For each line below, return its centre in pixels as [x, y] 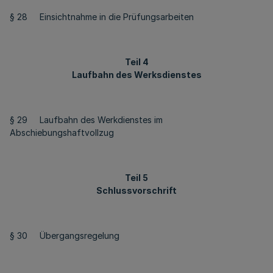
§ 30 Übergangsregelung [65, 236]
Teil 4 [136, 62]
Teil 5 [136, 178]
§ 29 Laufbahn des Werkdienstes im [86, 120]
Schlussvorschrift [136, 190]
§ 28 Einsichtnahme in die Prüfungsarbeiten [102, 17]
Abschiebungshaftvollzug [62, 133]
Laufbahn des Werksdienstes [136, 75]
